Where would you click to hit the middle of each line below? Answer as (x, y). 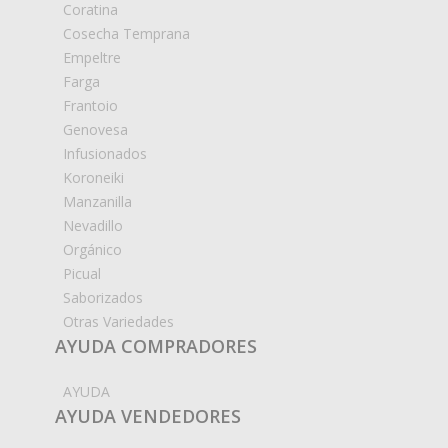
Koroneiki (93, 178)
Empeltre (92, 58)
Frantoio (90, 106)
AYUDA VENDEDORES (148, 416)
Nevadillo (93, 226)
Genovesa (95, 130)
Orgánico (92, 250)
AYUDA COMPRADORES (156, 346)
